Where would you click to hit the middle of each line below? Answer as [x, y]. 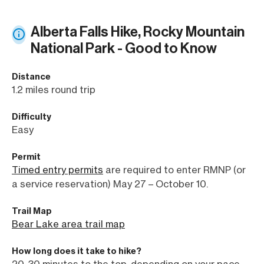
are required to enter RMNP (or [174, 169]
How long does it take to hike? [77, 251]
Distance [31, 76]
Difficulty [32, 116]
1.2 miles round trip [54, 89]
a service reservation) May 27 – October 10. [110, 184]
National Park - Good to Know [124, 48]
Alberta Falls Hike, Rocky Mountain [138, 32]
